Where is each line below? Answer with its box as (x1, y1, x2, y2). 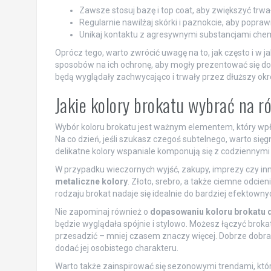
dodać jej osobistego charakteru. (54, 243, 178, 253)
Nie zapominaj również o (54, 206, 150, 217)
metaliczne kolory (54, 176, 128, 186)
